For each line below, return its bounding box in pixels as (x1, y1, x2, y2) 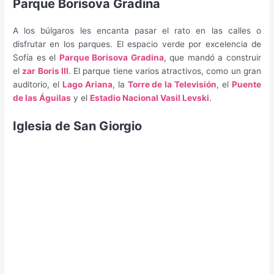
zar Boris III (22, 66, 68, 76)
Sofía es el (13, 53, 59, 63)
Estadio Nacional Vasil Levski (90, 93, 210, 103)
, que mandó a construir (163, 53, 261, 63)
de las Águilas (13, 93, 72, 103)
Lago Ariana (62, 80, 113, 90)
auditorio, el (13, 80, 62, 90)
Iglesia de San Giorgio (13, 119, 143, 134)
